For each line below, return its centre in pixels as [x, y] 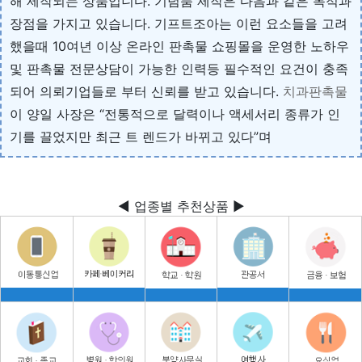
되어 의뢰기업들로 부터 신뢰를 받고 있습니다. [146, 91]
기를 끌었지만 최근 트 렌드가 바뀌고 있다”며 [141, 136]
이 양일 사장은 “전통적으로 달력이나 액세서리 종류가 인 [175, 114]
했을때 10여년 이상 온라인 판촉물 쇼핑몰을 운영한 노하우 [179, 46]
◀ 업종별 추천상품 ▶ [181, 206]
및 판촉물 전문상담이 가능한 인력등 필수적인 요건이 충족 [179, 68]
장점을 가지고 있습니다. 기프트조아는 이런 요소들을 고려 [179, 23]
